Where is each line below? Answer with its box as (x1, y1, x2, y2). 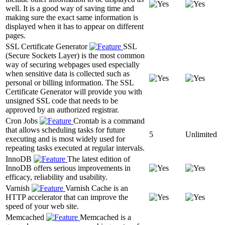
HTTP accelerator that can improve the (6, 192, 128, 201)
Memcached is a (80, 212, 131, 221)
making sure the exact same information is (6, 13, 138, 22)
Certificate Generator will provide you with (6, 87, 142, 96)
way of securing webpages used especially (6, 60, 140, 69)
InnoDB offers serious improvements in (6, 163, 131, 172)
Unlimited (185, 130, 217, 139)
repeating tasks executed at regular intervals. (6, 143, 145, 152)
